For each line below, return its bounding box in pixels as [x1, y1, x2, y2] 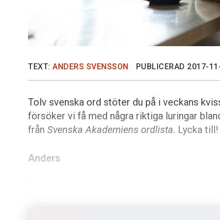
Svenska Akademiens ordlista [47, 124, 173, 136]
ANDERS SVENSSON [53, 62, 129, 72]
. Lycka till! [173, 124, 218, 136]
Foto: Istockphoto [28, 181, 107, 193]
